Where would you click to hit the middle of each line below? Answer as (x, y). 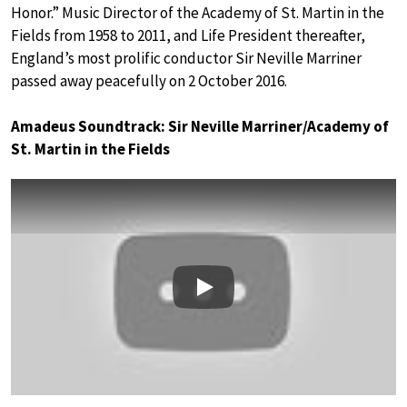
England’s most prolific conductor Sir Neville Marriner (186, 58)
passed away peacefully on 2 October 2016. (149, 80)
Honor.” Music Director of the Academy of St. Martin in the (198, 12)
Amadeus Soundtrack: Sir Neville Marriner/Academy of (200, 126)
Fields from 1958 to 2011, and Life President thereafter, (188, 35)
